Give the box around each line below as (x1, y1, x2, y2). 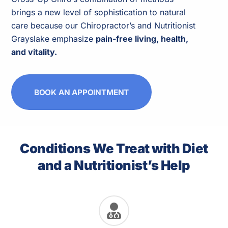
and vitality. (11, 47, 58, 58)
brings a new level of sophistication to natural (11, 7, 186, 18)
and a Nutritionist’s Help (38, 157, 190, 173)
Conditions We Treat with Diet (20, 140, 208, 156)
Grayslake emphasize (11, 34, 96, 44)
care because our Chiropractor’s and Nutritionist (11, 20, 196, 31)
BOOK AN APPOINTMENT (34, 87, 129, 97)
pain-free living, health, (96, 34, 189, 44)
